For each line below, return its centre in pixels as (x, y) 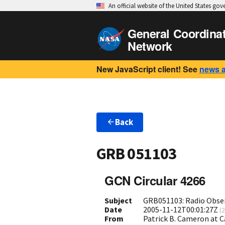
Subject (118, 200)
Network (150, 46)
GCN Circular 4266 (155, 180)
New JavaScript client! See (147, 69)
